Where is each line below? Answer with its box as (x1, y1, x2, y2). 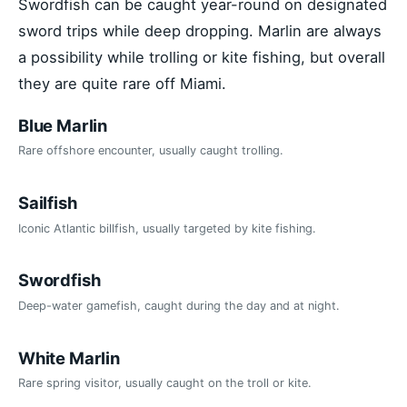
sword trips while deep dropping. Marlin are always (18, 21, 382, 40)
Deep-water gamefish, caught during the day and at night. (18, 299, 340, 313)
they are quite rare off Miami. (18, 74, 226, 93)
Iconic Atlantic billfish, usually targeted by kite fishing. (18, 221, 316, 235)
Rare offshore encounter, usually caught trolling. (18, 144, 283, 158)
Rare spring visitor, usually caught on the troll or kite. (18, 376, 312, 391)
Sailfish (18, 192, 77, 213)
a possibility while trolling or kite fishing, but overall (18, 47, 385, 66)
